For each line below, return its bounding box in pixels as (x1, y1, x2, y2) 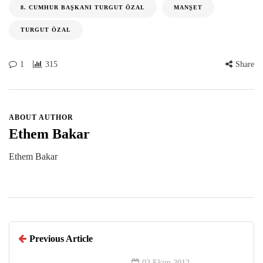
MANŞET (174, 4, 203, 11)
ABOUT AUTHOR (9, 113, 73, 122)
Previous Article (29, 234, 93, 244)
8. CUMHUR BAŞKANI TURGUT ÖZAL (21, 4, 145, 11)
